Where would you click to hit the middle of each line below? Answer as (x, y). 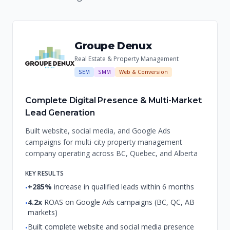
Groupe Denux (113, 45)
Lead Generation (60, 113)
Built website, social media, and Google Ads (98, 131)
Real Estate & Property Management (127, 59)
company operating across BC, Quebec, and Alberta (111, 153)
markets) (43, 212)
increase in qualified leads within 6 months (123, 187)
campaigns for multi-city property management (104, 142)
